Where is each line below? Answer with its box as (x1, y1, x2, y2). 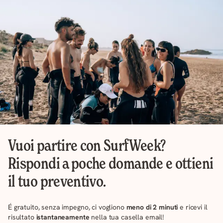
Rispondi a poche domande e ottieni (8, 153, 214, 173)
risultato (8, 213, 36, 222)
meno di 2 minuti (126, 203, 178, 212)
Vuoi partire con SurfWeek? (8, 135, 166, 155)
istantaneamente (36, 213, 90, 222)
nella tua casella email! (89, 213, 164, 222)
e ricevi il (178, 203, 208, 212)
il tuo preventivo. (8, 171, 106, 191)
